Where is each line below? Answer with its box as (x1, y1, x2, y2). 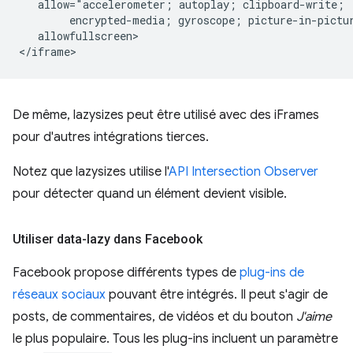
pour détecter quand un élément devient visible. (13, 185, 287, 202)
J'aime (296, 308, 332, 325)
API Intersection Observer (169, 163, 318, 180)
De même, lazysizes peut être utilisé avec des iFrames (13, 106, 319, 123)
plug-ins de (240, 264, 304, 281)
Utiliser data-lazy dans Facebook (13, 231, 203, 247)
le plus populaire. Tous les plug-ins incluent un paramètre (13, 330, 338, 347)
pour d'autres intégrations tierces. (13, 128, 209, 145)
